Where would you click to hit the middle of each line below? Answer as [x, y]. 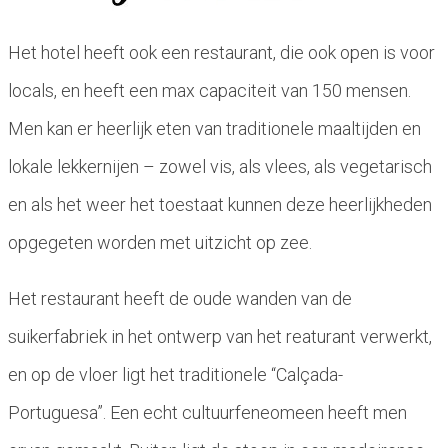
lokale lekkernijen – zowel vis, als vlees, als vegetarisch [220, 166]
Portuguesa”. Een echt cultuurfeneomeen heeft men [207, 412]
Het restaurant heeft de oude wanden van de [180, 298]
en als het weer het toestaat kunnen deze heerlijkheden [220, 204]
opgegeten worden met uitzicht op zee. [160, 242]
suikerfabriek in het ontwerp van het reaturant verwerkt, [220, 336]
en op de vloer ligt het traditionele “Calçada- [175, 374]
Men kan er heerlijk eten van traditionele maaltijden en [214, 128]
